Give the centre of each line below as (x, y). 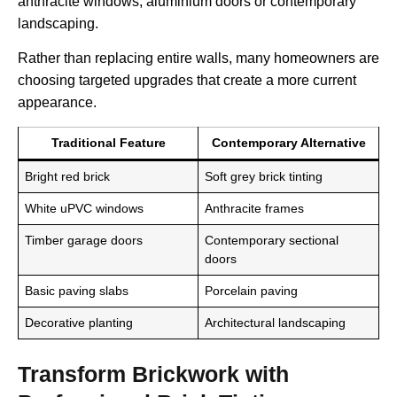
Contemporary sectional (272, 240)
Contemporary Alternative (288, 142)
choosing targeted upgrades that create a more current (187, 81)
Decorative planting (79, 322)
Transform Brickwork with (153, 374)
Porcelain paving (252, 290)
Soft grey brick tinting (264, 176)
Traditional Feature (108, 142)
